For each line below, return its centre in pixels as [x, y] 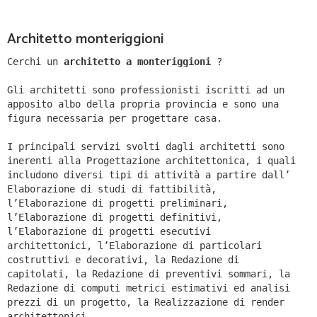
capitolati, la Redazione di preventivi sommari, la [149, 274]
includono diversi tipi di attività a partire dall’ [149, 175]
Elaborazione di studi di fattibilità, [112, 189]
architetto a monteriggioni [137, 62]
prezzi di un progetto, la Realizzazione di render [146, 302]
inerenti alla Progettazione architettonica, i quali [151, 161]
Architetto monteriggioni [85, 40]
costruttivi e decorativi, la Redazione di [123, 260]
